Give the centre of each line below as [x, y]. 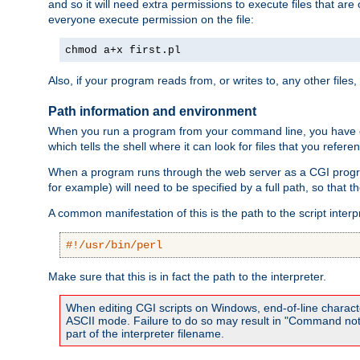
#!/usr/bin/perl [114, 245]
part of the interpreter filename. [145, 334]
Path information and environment [152, 111]
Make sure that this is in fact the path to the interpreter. [187, 277]
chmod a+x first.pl [123, 51]
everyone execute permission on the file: [151, 20]
